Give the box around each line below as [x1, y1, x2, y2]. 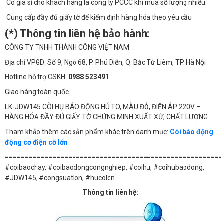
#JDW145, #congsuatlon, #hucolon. [5, 173, 116, 182]
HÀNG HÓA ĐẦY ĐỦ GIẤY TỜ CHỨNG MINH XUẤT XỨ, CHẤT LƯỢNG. [5, 112, 209, 121]
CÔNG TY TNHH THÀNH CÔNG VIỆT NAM [5, 43, 129, 51]
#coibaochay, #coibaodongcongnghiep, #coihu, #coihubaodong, [5, 163, 204, 171]
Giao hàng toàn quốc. [5, 87, 70, 96]
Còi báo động [170, 127, 213, 136]
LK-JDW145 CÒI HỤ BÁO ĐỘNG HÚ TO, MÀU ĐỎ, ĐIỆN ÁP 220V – [5, 102, 201, 110]
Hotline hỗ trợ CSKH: [5, 73, 68, 81]
